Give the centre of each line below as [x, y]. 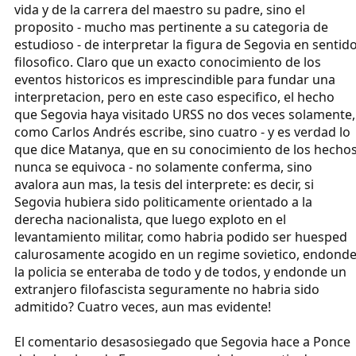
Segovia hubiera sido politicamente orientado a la [163, 202]
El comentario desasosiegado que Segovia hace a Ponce [182, 342]
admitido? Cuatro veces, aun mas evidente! [143, 307]
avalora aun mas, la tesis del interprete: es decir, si [164, 185]
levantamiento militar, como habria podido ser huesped [181, 237]
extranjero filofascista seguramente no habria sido [167, 290]
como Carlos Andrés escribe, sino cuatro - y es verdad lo [182, 132]
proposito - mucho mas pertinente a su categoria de [171, 27]
